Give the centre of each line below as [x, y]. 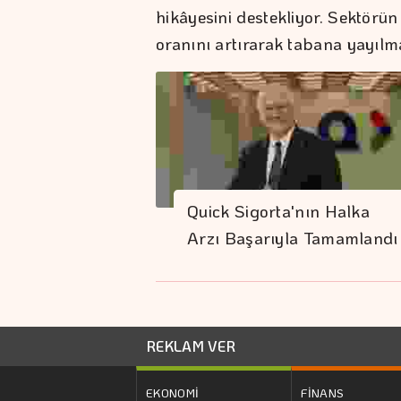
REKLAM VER [191, 346]
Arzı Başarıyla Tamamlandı [293, 238]
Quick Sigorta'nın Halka [279, 211]
